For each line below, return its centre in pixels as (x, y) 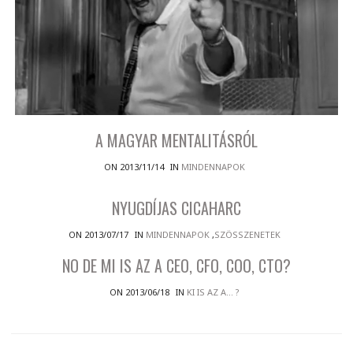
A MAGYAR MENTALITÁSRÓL (176, 141)
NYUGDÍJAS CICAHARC (176, 208)
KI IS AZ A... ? (213, 292)
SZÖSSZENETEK (247, 235)
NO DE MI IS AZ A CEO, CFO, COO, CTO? (176, 266)
